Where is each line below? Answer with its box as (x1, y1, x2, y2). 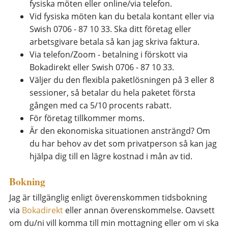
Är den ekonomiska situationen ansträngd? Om (30, 125, 210, 137)
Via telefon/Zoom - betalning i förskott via (30, 49, 188, 61)
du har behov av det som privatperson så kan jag (30, 138, 217, 150)
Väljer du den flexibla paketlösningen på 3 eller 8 (30, 74, 214, 86)
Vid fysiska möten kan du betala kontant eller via (30, 11, 214, 22)
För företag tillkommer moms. (30, 112, 145, 124)
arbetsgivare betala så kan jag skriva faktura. (30, 36, 199, 48)
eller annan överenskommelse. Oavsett (63, 205, 215, 216)
